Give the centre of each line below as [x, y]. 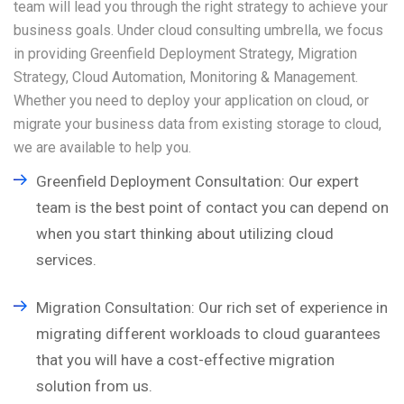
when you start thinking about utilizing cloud [185, 234]
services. [66, 260]
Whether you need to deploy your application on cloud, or [191, 101]
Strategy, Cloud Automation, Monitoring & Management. [186, 77]
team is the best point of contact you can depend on [212, 207]
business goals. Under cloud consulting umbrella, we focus [198, 30]
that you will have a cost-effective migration [185, 360]
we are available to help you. [102, 147]
